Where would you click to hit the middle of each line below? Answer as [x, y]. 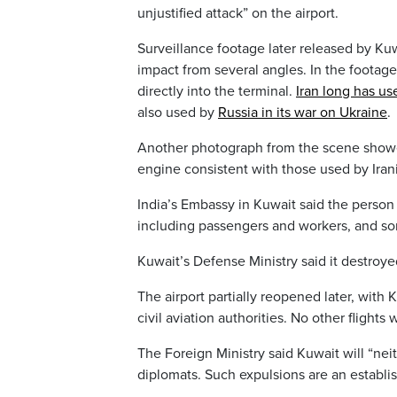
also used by [178, 113]
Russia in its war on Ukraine [303, 113]
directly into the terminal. [217, 92]
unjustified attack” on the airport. [238, 14]
